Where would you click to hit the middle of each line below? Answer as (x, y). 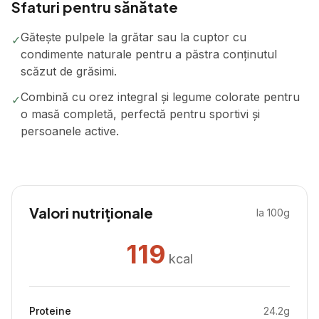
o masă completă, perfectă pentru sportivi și (140, 114)
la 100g (273, 213)
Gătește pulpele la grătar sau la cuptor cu (134, 37)
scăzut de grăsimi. (69, 71)
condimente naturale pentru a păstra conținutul (149, 54)
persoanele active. (70, 131)
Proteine (50, 311)
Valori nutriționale (91, 213)
